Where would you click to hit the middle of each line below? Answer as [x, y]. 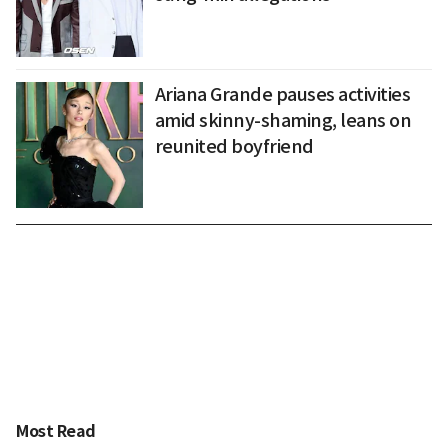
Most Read [56, 431]
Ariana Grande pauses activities [282, 94]
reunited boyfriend [234, 146]
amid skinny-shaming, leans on [283, 120]
